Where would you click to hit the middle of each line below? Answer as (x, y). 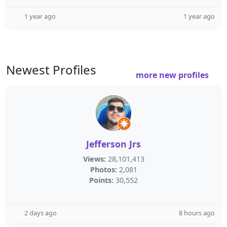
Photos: (103, 169)
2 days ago (41, 213)
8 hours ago (197, 213)
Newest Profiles (51, 70)
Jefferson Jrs (113, 144)
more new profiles (173, 75)
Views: (94, 159)
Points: (101, 180)
